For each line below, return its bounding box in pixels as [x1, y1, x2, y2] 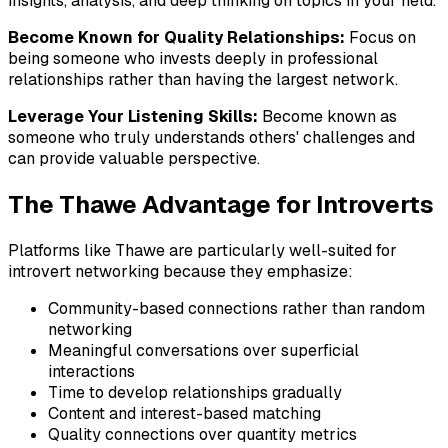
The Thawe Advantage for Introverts [8, 188, 434, 220]
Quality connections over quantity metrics [48, 423, 357, 445]
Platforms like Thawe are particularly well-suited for [8, 239, 397, 261]
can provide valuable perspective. [8, 148, 260, 170]
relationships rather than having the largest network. [8, 69, 398, 91]
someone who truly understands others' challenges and [8, 127, 415, 149]
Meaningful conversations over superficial [48, 339, 359, 361]
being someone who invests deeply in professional [8, 48, 378, 70]
